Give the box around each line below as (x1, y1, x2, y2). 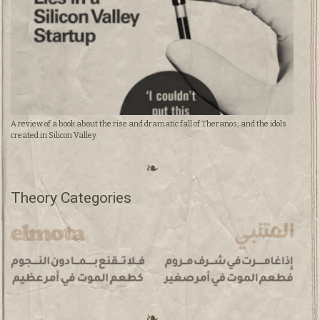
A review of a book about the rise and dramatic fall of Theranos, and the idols (11, 119, 286, 129)
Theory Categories (11, 189, 131, 207)
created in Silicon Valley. (11, 130, 97, 140)
